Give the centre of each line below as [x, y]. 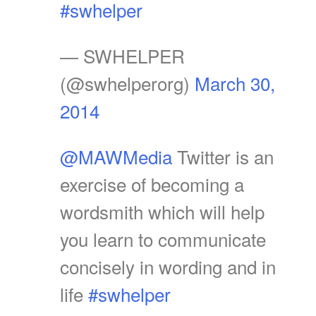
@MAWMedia [116, 156]
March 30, [235, 83]
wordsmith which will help [162, 211]
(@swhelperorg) [127, 83]
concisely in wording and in [168, 266]
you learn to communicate [163, 238]
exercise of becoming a [152, 183]
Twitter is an [223, 156]
